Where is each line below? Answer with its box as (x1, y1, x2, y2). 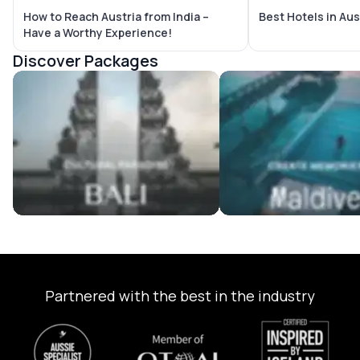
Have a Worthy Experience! (23, 25, 172, 41)
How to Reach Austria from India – (23, 9, 209, 25)
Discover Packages (13, 50, 158, 72)
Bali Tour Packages (12, 71, 125, 89)
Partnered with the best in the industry (45, 286, 315, 306)
